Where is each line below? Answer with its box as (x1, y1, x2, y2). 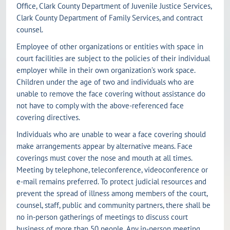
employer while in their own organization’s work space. (16, 65, 195, 75)
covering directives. (16, 112, 80, 122)
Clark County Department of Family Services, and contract (16, 12, 203, 23)
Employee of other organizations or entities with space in (16, 41, 203, 51)
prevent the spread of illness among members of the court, (16, 188, 207, 198)
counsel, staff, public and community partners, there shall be (16, 200, 210, 210)
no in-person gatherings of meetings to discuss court (16, 212, 188, 222)
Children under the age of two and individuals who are (16, 76, 194, 87)
